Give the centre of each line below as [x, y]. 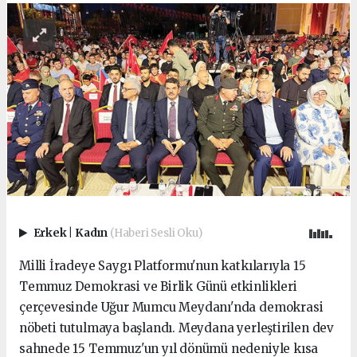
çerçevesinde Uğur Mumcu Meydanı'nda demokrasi [171, 308]
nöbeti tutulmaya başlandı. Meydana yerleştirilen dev [177, 328]
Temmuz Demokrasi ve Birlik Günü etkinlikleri [158, 287]
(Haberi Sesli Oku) [156, 233]
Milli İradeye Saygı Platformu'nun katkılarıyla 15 [163, 266]
